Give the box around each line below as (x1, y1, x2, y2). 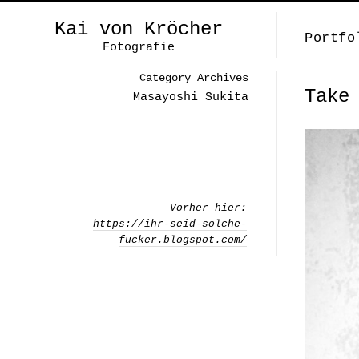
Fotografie (102, 41, 175, 54)
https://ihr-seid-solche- (93, 218, 247, 230)
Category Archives (139, 71, 248, 84)
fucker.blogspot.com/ (119, 234, 247, 246)
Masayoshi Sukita (133, 91, 248, 104)
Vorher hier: (170, 202, 247, 214)
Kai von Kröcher (54, 18, 223, 40)
